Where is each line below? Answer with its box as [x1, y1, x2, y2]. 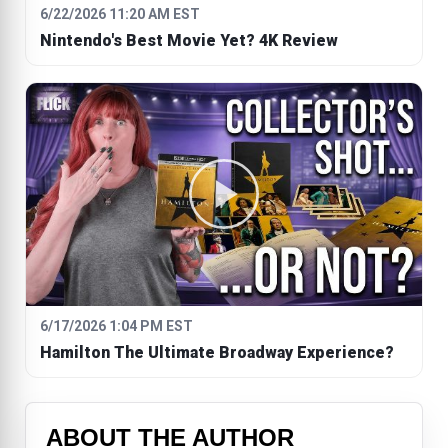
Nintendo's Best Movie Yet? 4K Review [40, 30, 338, 50]
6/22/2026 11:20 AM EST [40, 5, 200, 22]
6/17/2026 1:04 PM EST [40, 317, 193, 334]
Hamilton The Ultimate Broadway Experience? [40, 342, 394, 362]
